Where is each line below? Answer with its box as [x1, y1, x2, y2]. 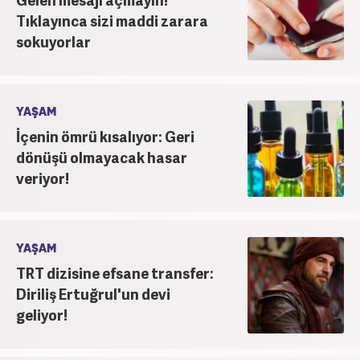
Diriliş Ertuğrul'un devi [16, 283, 170, 304]
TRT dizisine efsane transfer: [16, 262, 214, 283]
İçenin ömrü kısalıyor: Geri [16, 125, 194, 146]
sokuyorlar [16, 31, 91, 51]
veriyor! [16, 167, 69, 188]
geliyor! [16, 304, 67, 325]
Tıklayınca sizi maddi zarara [16, 10, 208, 31]
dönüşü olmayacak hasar [16, 146, 187, 167]
